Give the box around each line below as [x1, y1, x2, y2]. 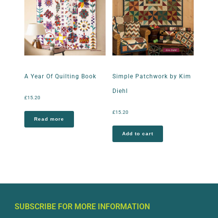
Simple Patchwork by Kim [112, 73, 191, 80]
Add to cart [122, 131, 153, 137]
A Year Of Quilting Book [24, 73, 96, 80]
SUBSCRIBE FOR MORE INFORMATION [15, 201, 150, 211]
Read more [34, 116, 64, 122]
